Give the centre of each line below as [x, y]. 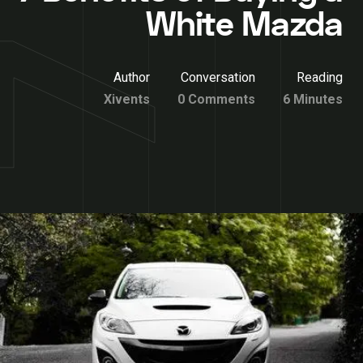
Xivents [127, 99]
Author [132, 77]
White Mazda [244, 25]
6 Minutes [313, 99]
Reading [320, 77]
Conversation [218, 77]
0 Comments [216, 99]
